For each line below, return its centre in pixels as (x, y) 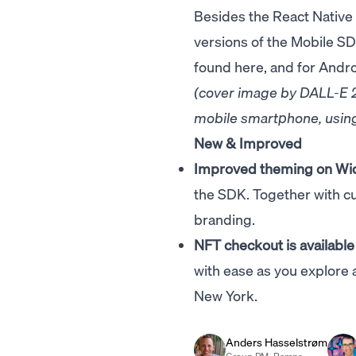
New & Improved (248, 143)
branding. (224, 219)
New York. (226, 295)
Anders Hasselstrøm (277, 342)
